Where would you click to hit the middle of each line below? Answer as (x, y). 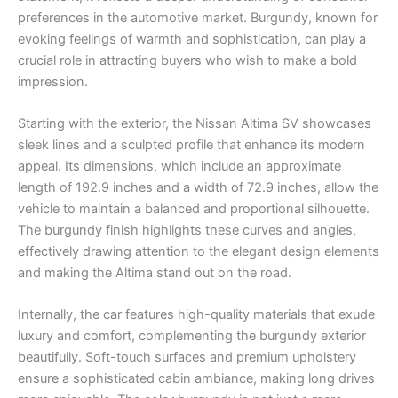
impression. (53, 81)
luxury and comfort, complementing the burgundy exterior (192, 336)
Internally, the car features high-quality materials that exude (196, 315)
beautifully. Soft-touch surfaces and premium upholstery (187, 358)
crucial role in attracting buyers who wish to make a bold (187, 60)
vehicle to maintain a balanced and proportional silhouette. (194, 208)
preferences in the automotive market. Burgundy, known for (198, 17)
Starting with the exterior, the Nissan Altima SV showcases (195, 123)
